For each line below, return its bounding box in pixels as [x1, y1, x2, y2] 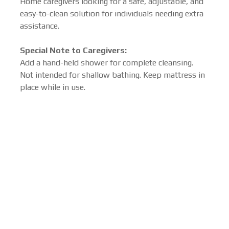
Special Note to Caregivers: [20, 45, 127, 55]
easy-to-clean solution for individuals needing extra [20, 9, 203, 18]
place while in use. [20, 82, 85, 92]
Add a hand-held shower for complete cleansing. [20, 58, 193, 67]
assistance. [20, 21, 59, 31]
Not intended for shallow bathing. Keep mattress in [20, 70, 205, 80]
